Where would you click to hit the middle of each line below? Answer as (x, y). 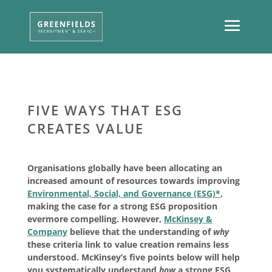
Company (47, 232)
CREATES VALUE (85, 128)
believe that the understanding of (140, 232)
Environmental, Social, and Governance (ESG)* (124, 193)
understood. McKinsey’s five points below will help (133, 257)
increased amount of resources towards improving (133, 181)
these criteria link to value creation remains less (128, 244)
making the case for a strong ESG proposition (122, 206)
